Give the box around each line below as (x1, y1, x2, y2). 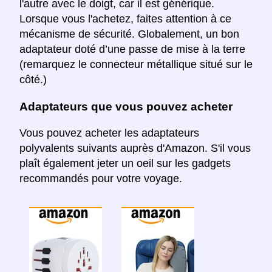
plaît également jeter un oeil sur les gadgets (19, 157, 231, 169)
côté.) (19, 73, 47, 86)
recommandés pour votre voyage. (19, 172, 182, 185)
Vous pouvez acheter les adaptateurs (19, 126, 199, 139)
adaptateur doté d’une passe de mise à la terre (19, 43, 245, 56)
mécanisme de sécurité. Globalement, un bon (19, 28, 239, 41)
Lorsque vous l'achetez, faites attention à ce (19, 13, 231, 25)
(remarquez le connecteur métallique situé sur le (19, 58, 253, 71)
